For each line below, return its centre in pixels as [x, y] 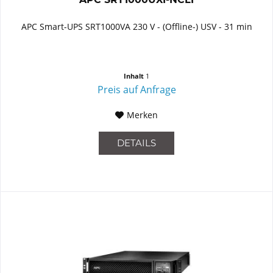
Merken [143, 115]
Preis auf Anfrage [136, 90]
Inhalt [135, 76]
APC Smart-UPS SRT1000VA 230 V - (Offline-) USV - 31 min [136, 27]
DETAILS [137, 143]
